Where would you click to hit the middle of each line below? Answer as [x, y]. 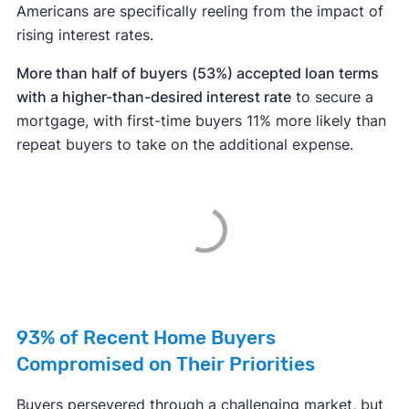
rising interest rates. [84, 35]
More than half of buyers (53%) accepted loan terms [197, 73]
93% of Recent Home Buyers [146, 338]
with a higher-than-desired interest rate [153, 97]
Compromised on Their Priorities [165, 365]
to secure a [332, 97]
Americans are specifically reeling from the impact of [199, 11]
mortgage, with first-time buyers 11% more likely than [201, 121]
